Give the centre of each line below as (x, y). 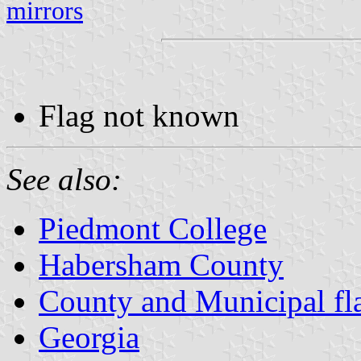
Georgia (89, 337)
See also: (64, 179)
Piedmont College (153, 228)
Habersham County (161, 264)
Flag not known (139, 115)
